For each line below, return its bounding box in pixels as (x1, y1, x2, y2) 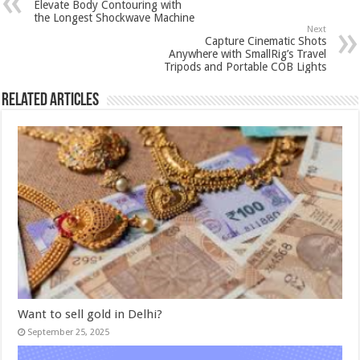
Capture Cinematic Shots (204, 35, 326, 48)
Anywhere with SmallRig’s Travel (168, 47, 326, 61)
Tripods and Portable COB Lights (163, 60, 326, 74)
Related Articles (2, 92, 100, 111)
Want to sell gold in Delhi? (18, 307, 166, 322)
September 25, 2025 (27, 327, 110, 338)
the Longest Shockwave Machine (34, 11, 195, 25)
